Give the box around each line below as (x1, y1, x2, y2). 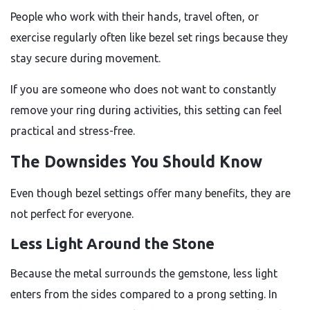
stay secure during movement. (10, 52, 161, 64)
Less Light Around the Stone (10, 235, 215, 252)
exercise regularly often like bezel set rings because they (10, 31, 288, 44)
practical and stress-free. (10, 125, 135, 137)
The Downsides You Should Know (10, 153, 262, 170)
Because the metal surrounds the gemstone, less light (10, 267, 277, 280)
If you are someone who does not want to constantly (10, 83, 276, 95)
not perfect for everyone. (10, 208, 134, 220)
